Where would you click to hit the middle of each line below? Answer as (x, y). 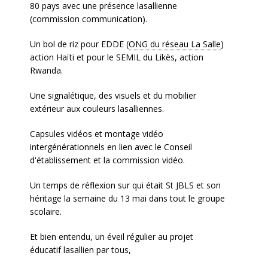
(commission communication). (89, 19)
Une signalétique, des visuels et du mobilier (113, 95)
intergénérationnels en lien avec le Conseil (111, 147)
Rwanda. (46, 70)
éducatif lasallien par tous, (80, 250)
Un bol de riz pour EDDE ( (79, 44)
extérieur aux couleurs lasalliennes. (97, 109)
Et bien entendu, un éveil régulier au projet (112, 237)
